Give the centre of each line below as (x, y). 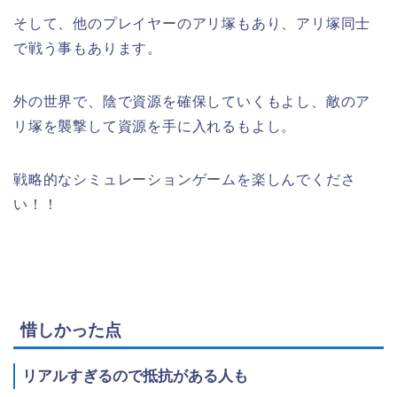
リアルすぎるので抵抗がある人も (135, 377)
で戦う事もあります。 (88, 48)
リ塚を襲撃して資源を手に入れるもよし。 (155, 126)
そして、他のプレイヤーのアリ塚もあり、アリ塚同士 (192, 23)
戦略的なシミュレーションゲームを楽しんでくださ (185, 179)
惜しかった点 (71, 331)
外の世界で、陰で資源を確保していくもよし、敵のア (192, 101)
